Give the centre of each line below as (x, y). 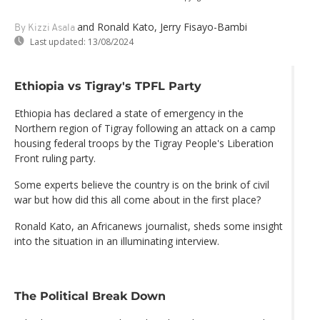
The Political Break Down (90, 295)
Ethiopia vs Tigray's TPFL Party (108, 86)
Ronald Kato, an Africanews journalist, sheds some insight (149, 226)
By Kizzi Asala (45, 28)
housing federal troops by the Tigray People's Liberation (144, 144)
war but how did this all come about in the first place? (137, 200)
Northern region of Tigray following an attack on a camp (145, 129)
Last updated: (58, 41)
